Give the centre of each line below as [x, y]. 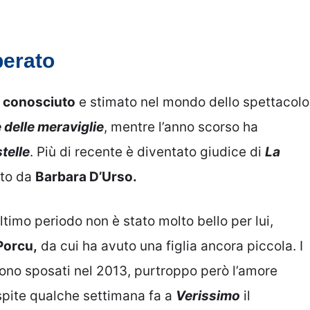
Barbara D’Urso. [86, 176]
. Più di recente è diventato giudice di [147, 152]
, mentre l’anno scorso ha [181, 127]
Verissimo [208, 296]
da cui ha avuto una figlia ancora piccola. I [170, 246]
